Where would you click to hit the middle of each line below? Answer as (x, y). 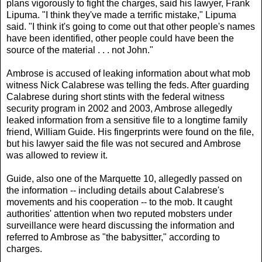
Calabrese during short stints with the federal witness (116, 96)
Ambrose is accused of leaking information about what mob (128, 73)
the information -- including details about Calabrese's (115, 190)
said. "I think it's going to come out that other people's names (131, 26)
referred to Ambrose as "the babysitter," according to (113, 237)
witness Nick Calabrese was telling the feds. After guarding (128, 85)
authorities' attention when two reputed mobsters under (119, 213)
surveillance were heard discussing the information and (120, 225)
